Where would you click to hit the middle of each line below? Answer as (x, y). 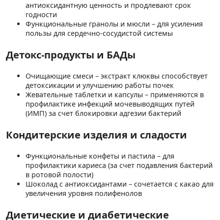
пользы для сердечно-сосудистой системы (99, 33)
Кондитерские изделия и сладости (96, 135)
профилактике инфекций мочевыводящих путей (110, 104)
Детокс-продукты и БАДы (71, 54)
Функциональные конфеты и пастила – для (100, 156)
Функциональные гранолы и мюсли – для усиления (114, 24)
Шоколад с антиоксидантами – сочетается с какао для (120, 184)
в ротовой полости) (59, 175)
